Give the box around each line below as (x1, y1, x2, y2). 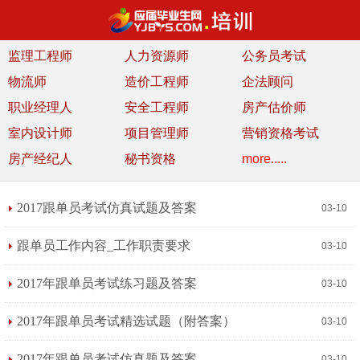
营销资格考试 (241, 126, 319, 140)
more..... (241, 152, 287, 166)
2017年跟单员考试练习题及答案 (17, 276, 197, 290)
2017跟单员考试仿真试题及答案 (17, 201, 197, 215)
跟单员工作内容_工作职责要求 (17, 239, 190, 252)
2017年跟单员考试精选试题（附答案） (17, 314, 235, 328)
